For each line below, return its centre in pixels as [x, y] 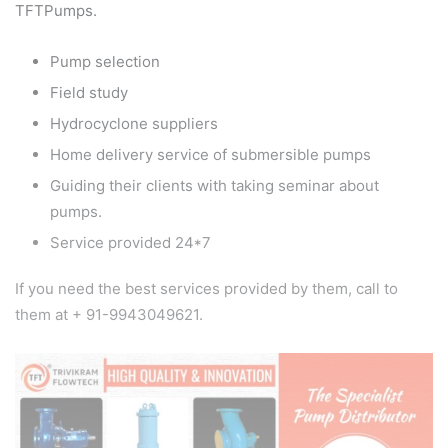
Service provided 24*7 [130, 243]
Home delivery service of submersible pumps [210, 155]
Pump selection [105, 62]
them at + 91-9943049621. [109, 315]
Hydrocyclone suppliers [134, 124]
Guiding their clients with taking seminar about [214, 186]
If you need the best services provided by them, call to [206, 289]
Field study [89, 93]
